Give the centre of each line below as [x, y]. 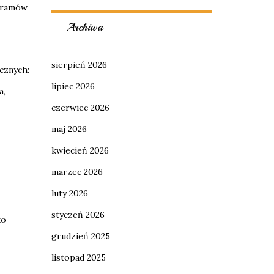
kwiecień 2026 [80, 150]
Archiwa [84, 27]
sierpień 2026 [79, 65]
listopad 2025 [78, 257]
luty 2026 [69, 193]
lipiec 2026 [73, 86]
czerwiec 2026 [80, 108]
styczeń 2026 [78, 215]
